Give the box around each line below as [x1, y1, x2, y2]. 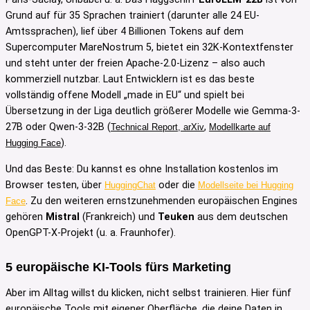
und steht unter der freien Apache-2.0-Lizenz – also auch [6, 57, 265, 70]
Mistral [46, 210, 80, 223]
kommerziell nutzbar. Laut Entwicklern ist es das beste [6, 73, 255, 86]
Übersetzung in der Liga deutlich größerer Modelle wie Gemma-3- [6, 105, 300, 118]
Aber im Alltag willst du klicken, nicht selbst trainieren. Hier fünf [6, 287, 291, 300]
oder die [156, 179, 198, 191]
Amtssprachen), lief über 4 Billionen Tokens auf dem [6, 26, 244, 38]
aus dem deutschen [194, 210, 288, 223]
